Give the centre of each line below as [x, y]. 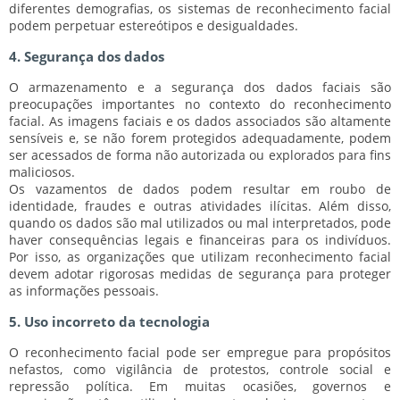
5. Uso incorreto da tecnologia [109, 321]
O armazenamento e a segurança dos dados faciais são [200, 87]
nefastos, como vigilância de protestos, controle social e [200, 369]
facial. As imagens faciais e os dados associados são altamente [200, 121]
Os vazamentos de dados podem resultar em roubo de [200, 188]
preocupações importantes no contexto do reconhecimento [200, 104]
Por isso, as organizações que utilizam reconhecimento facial [200, 256]
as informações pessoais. [84, 290]
